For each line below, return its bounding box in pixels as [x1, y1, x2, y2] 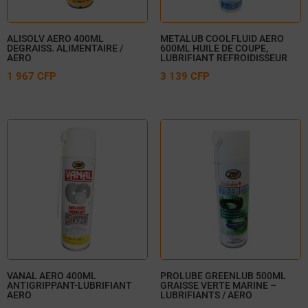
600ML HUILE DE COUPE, [159, 42, 268, 54]
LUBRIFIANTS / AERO [159, 289, 252, 301]
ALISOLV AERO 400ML [7, 32, 104, 44]
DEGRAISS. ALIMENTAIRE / [7, 42, 123, 54]
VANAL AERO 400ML [7, 270, 96, 282]
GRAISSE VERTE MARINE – [159, 280, 276, 291]
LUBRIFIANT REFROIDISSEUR [159, 52, 287, 63]
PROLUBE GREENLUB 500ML [159, 270, 286, 282]
